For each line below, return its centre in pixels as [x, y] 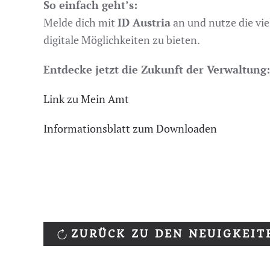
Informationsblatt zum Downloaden [130, 128]
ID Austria [144, 22]
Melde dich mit [80, 22]
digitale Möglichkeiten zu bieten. [122, 40]
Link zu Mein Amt [86, 99]
